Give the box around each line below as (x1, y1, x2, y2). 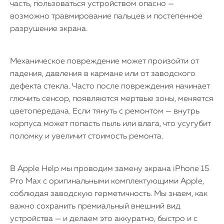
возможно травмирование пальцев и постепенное (10, 12, 202, 20)
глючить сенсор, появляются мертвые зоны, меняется (10, 95, 213, 103)
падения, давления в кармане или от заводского (10, 70, 195, 78)
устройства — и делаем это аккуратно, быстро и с (10, 215, 197, 223)
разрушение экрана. (10, 25, 87, 33)
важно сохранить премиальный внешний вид (10, 202, 180, 210)
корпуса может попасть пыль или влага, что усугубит (10, 120, 211, 128)
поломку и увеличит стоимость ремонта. (10, 132, 163, 140)
